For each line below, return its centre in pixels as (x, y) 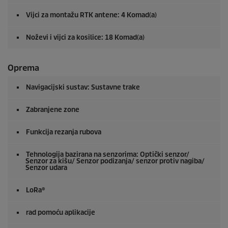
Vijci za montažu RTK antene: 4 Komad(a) (91, 15)
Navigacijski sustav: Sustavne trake (83, 88)
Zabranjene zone (53, 110)
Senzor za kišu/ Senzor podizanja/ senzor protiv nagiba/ (115, 161)
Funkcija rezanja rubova (64, 132)
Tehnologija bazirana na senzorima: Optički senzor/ (108, 155)
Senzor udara (46, 168)
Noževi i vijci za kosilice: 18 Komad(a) (85, 38)
